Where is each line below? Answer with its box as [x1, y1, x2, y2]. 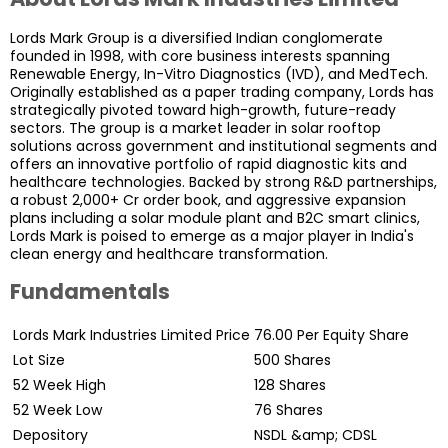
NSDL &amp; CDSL [254, 425, 377, 446]
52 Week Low [13, 400, 102, 421]
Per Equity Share [297, 325, 409, 346]
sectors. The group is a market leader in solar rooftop [10, 118, 381, 139]
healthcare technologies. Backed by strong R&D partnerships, [10, 172, 437, 193]
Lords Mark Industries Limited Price [13, 325, 250, 346]
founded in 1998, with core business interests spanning [10, 46, 390, 67]
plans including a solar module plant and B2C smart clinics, [10, 208, 420, 229]
